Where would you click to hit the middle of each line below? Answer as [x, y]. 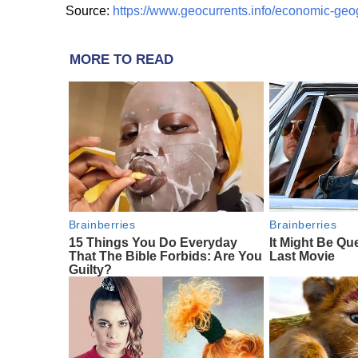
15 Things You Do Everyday [153, 242]
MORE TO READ [121, 60]
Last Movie [302, 256]
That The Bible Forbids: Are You [165, 256]
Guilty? [90, 269]
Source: [89, 11]
